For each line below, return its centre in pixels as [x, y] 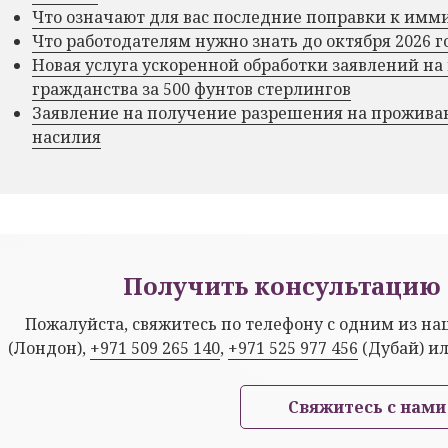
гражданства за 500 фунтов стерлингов [191, 88]
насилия [66, 136]
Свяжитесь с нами [366, 406]
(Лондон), [49, 347]
